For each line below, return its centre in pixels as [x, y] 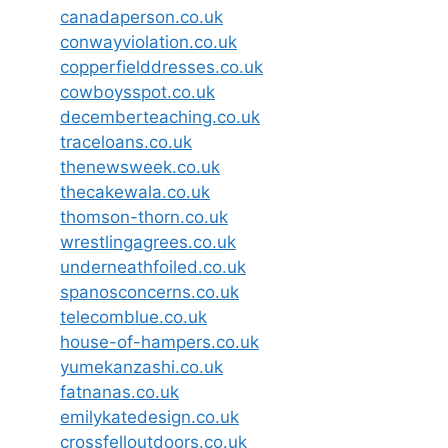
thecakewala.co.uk [135, 191]
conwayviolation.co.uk [148, 41]
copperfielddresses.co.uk [161, 66]
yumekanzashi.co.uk [141, 366]
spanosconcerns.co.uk [149, 291]
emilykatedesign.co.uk [149, 416]
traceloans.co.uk [126, 141]
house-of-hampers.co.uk [159, 341]
